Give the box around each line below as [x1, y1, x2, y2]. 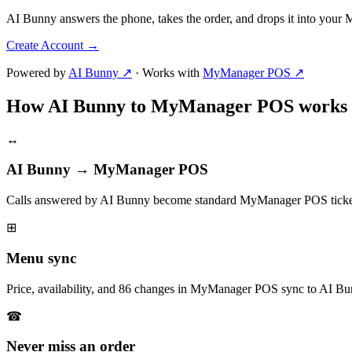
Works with [139, 65, 203, 79]
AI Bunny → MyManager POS [6, 161, 208, 178]
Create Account [6, 38, 86, 52]
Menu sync [6, 249, 76, 266]
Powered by [6, 65, 68, 79]
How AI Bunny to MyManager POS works [6, 95, 347, 116]
